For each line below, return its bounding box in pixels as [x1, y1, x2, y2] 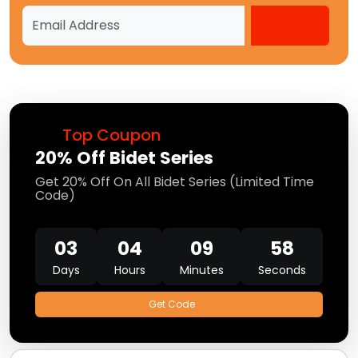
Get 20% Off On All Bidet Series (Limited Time [35, 173, 314, 192]
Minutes [179, 262, 224, 279]
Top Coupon [58, 124, 161, 147]
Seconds [257, 262, 306, 279]
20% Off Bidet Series [35, 145, 213, 171]
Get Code [148, 297, 195, 312]
